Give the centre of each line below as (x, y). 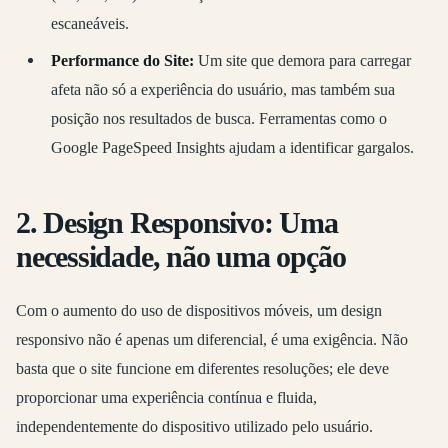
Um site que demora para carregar (302, 60)
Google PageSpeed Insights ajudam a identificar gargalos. (232, 147)
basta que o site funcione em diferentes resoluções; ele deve (202, 368)
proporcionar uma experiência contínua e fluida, (166, 397)
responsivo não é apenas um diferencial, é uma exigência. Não (212, 339)
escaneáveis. (89, 23)
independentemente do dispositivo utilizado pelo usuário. (194, 426)
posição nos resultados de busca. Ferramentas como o (218, 118)
